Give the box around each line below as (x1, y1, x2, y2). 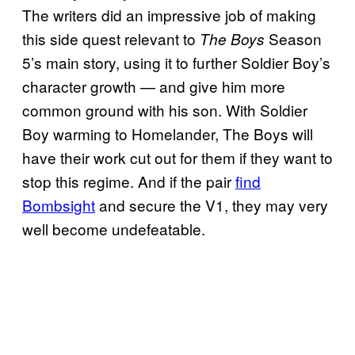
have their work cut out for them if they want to (22, 147, 333, 169)
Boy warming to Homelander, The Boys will (22, 123, 313, 145)
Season (265, 28, 322, 50)
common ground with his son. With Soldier (22, 99, 307, 121)
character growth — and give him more (22, 75, 285, 97)
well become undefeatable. (22, 218, 205, 240)
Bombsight (22, 194, 95, 216)
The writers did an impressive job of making (22, 4, 316, 26)
